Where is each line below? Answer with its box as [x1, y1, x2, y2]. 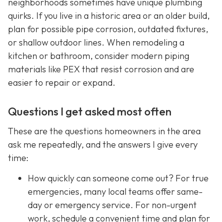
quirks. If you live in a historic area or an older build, [8, 10, 210, 22]
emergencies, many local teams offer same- [28, 186, 203, 198]
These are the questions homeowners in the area [8, 125, 201, 137]
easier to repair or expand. [8, 77, 115, 89]
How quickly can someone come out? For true [28, 172, 209, 184]
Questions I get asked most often [8, 105, 171, 119]
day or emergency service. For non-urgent [28, 199, 197, 211]
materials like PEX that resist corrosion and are [8, 63, 194, 75]
